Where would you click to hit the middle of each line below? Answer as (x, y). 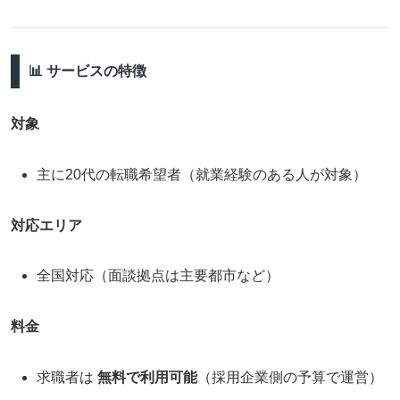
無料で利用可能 (148, 377)
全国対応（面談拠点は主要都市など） (158, 276)
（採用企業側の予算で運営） (291, 377)
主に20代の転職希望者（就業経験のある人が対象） (202, 174)
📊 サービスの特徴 (87, 71)
